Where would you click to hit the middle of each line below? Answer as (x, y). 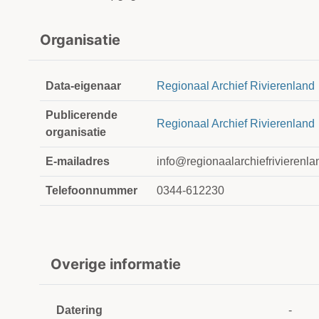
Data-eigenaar (83, 86)
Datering (79, 310)
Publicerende (82, 115)
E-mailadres (78, 162)
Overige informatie (116, 265)
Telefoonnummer (91, 191)
